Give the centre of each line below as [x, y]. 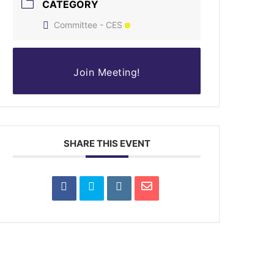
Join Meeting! [107, 72]
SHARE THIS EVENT [107, 143]
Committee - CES [88, 24]
